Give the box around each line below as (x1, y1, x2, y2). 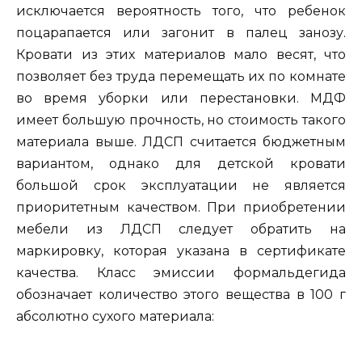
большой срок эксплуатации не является (16, 178, 346, 194)
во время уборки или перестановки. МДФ (16, 90, 346, 107)
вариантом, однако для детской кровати (16, 156, 346, 172)
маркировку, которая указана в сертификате (16, 243, 346, 259)
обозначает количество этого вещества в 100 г (16, 287, 346, 303)
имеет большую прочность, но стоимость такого (16, 112, 346, 128)
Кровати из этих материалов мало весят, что (16, 47, 346, 63)
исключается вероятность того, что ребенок (16, 3, 346, 19)
